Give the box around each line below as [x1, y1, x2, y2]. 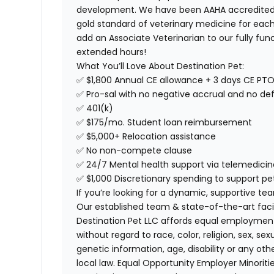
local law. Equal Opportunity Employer [76, 257, 240, 270]
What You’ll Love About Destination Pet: [76, 60, 245, 73]
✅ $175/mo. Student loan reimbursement [76, 116, 253, 129]
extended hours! [76, 46, 147, 59]
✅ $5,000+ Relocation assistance [76, 130, 217, 143]
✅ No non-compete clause [76, 144, 193, 157]
